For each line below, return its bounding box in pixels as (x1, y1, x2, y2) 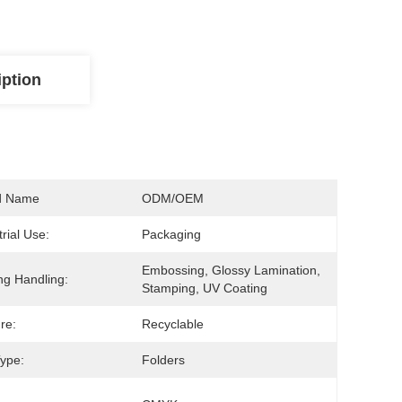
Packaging (142, 227, 201, 241)
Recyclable (142, 317, 204, 331)
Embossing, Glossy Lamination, (142, 263, 320, 277)
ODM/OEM (142, 191, 204, 205)
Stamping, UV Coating (142, 281, 267, 295)
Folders (142, 353, 185, 367)
